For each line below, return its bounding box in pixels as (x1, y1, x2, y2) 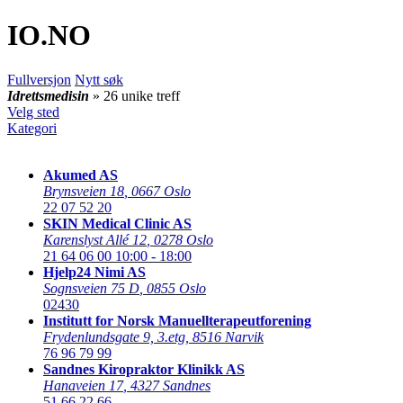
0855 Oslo (147, 280, 206, 296)
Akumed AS (43, 166, 118, 183)
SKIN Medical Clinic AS (43, 215, 192, 231)
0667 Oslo (131, 183, 191, 199)
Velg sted (7, 103, 59, 120)
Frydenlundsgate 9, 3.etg (43, 328, 185, 345)
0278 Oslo (154, 231, 213, 247)
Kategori (7, 120, 57, 136)
